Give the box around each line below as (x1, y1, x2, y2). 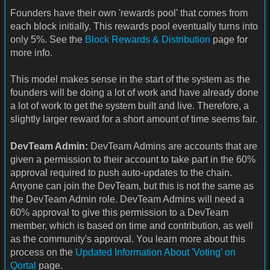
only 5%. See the (10, 34, 85, 45)
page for (210, 34, 248, 45)
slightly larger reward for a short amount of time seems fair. (10, 114, 257, 125)
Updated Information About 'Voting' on (75, 246, 236, 257)
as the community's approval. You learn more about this (10, 233, 245, 244)
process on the (10, 246, 75, 257)
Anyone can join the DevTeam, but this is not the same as (10, 180, 254, 191)
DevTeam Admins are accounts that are (88, 140, 257, 151)
